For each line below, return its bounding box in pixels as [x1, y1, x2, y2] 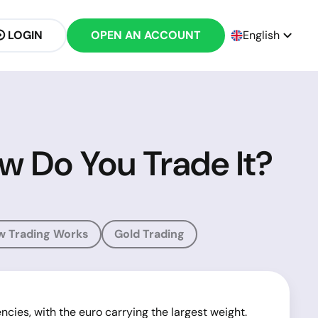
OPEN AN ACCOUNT [90, 28, 201, 43]
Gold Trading [114, 226, 185, 241]
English [242, 28, 280, 43]
